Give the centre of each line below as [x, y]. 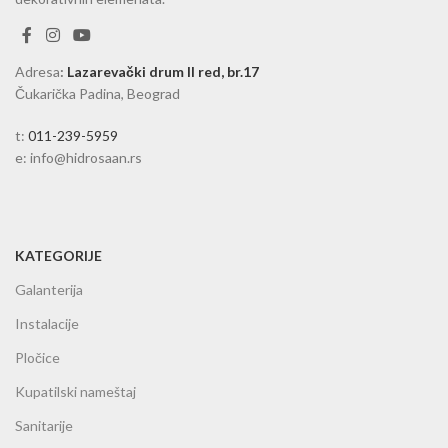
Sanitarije [44, 425]
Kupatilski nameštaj [75, 391]
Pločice [37, 357]
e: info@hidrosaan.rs [78, 157]
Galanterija [49, 289]
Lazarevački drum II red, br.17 [163, 71]
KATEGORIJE [58, 255]
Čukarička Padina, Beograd [97, 93]
